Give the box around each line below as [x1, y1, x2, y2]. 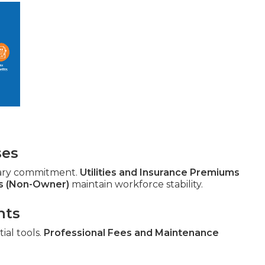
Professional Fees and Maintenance [44, 227, 219, 239]
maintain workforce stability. [69, 179, 203, 190]
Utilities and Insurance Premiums [80, 167, 240, 179]
